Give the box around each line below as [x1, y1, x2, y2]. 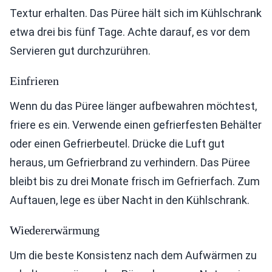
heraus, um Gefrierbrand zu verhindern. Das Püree [10, 156, 250, 169]
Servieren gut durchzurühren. [10, 44, 151, 58]
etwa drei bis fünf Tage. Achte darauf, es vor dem [10, 25, 250, 39]
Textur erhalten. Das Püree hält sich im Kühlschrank [10, 7, 262, 20]
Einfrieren [10, 74, 59, 88]
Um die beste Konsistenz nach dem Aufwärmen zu [10, 249, 257, 262]
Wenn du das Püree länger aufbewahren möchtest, [10, 100, 257, 113]
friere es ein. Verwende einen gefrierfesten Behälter [10, 118, 262, 132]
